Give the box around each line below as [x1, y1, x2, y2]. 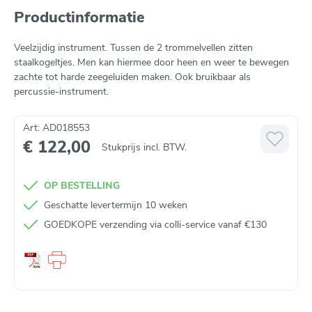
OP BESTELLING [44, 179, 120, 193]
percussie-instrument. [14, 84, 109, 98]
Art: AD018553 [23, 120, 90, 134]
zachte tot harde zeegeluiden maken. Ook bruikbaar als [14, 70, 251, 84]
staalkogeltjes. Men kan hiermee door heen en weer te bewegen [14, 55, 289, 69]
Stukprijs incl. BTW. [102, 140, 187, 154]
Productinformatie [14, 6, 145, 28]
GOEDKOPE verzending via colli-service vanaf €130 [44, 218, 267, 232]
